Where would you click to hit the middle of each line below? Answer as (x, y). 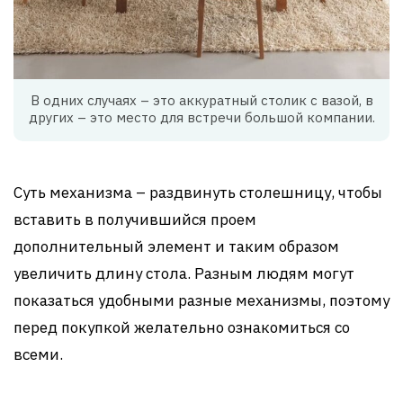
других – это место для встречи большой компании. (201, 118)
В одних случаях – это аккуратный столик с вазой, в (201, 101)
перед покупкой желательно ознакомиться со (182, 328)
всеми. (38, 355)
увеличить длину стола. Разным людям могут (184, 274)
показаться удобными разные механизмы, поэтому (201, 301)
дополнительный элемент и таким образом (176, 247)
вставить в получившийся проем (135, 220)
